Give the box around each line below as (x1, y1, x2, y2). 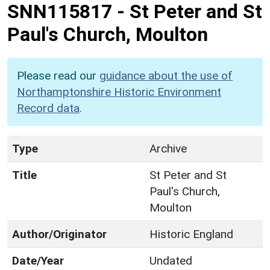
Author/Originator (12, 227, 107, 241)
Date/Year (12, 253, 64, 268)
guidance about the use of (99, 68, 233, 83)
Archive (149, 141, 187, 155)
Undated (149, 253, 192, 268)
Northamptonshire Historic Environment (17, 84, 221, 99)
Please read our (17, 68, 99, 83)
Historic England (149, 227, 233, 241)
